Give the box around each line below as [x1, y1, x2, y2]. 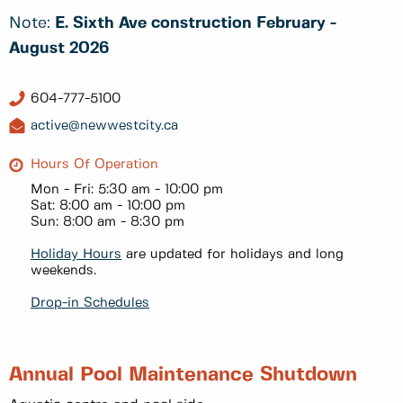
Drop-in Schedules [31, 296, 149, 309]
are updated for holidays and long [121, 247, 344, 261]
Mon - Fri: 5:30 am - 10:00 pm [31, 183, 223, 196]
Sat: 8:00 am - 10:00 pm [31, 199, 185, 212]
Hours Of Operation [31, 157, 158, 171]
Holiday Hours [31, 247, 121, 261]
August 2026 [9, 40, 109, 58]
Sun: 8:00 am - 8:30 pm [31, 215, 184, 228]
